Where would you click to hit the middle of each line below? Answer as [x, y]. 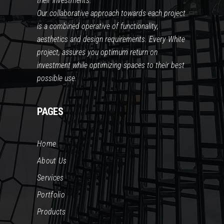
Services [50, 177]
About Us [52, 160]
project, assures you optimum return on [97, 52]
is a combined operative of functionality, [98, 26]
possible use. [59, 78]
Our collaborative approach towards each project [111, 13]
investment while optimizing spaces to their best [111, 65]
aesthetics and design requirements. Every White [111, 39]
